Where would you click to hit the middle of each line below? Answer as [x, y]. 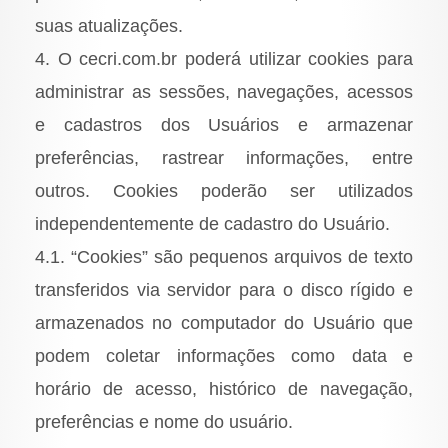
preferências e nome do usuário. [164, 422]
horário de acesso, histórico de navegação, [224, 389]
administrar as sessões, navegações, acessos [224, 92]
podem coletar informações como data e [224, 356]
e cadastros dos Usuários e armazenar [224, 125]
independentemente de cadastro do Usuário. [212, 224]
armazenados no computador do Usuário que [224, 323]
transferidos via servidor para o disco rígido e [224, 290]
